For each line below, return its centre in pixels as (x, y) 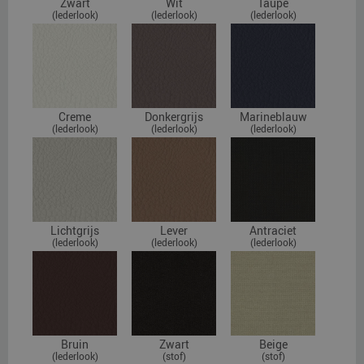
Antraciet (273, 231)
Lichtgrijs (75, 231)
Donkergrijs (174, 117)
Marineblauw (273, 117)
